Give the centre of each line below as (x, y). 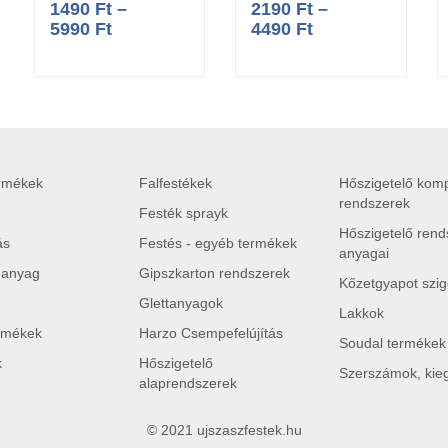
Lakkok (361, 313)
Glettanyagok (181, 303)
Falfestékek (175, 183)
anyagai (364, 253)
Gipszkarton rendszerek (214, 273)
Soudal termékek (392, 343)
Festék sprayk (183, 213)
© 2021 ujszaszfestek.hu (224, 430)
